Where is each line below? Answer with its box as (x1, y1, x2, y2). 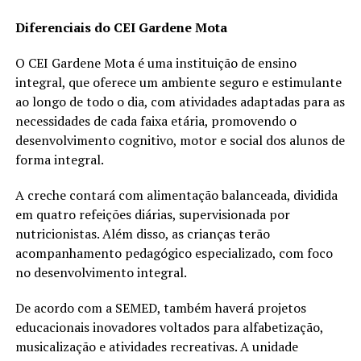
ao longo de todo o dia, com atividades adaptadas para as (15, 92, 345, 110)
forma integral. (15, 150, 104, 168)
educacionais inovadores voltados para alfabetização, (15, 317, 323, 336)
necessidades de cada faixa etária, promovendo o (15, 111, 297, 130)
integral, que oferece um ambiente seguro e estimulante (15, 73, 342, 91)
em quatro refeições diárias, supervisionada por (15, 205, 290, 223)
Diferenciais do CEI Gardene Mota (15, 18, 227, 36)
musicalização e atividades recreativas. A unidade (15, 337, 298, 355)
